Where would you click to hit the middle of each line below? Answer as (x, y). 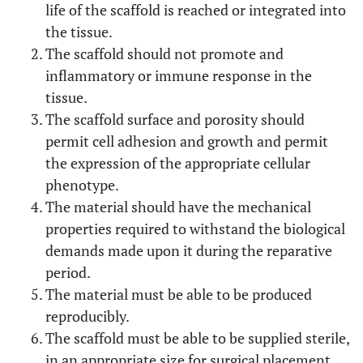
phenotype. (82, 185)
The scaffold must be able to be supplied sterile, (197, 338)
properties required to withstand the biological (195, 228)
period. (68, 272)
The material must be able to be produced (179, 294)
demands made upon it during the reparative (189, 250)
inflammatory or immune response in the (179, 75)
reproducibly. (88, 316)
